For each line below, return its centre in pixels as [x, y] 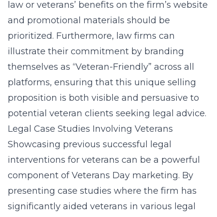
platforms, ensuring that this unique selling [102, 82]
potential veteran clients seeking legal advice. [107, 113]
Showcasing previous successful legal [90, 144]
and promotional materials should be [89, 20]
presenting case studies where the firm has [102, 191]
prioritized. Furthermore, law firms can [91, 36]
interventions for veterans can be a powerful [104, 160]
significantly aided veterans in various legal [102, 206]
